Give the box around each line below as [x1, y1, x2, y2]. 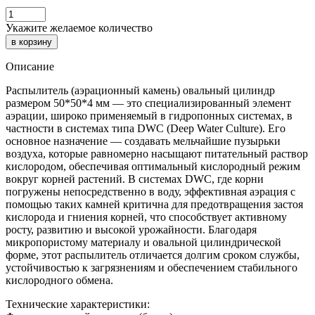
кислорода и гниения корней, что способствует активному [6, 210, 287, 223]
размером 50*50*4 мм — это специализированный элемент [6, 96, 291, 109]
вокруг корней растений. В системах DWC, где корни [6, 172, 264, 185]
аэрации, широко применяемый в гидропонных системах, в [6, 109, 292, 122]
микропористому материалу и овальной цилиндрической [6, 236, 281, 248]
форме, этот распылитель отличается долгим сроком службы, [6, 248, 300, 261]
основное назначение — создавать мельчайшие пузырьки [6, 134, 281, 147]
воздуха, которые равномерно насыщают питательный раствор [6, 147, 308, 160]
